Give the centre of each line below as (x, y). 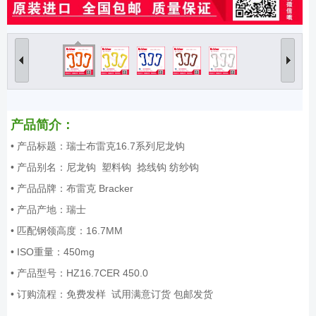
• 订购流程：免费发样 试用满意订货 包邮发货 (112, 294)
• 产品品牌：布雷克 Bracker (72, 188)
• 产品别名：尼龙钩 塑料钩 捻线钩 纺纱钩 (105, 167)
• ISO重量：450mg (53, 251)
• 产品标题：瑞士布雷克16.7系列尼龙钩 (98, 146)
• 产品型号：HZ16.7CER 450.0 (79, 273)
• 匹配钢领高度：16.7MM (67, 230)
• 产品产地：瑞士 (48, 209)
